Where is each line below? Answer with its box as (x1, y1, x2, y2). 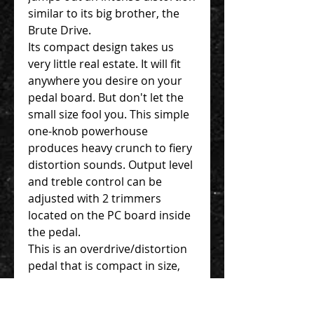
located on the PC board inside (28, 207, 191, 223)
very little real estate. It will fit (28, 55, 181, 71)
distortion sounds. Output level (28, 156, 193, 172)
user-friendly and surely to (28, 274, 168, 290)
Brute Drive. (28, 22, 91, 38)
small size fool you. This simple (28, 106, 189, 122)
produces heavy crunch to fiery (28, 139, 192, 156)
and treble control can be (28, 173, 162, 189)
